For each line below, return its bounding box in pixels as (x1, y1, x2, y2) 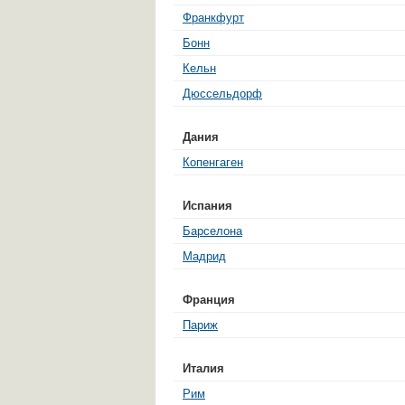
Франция (183, 292, 235, 306)
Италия (183, 361, 224, 375)
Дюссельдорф (183, 86, 262, 100)
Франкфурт (183, 10, 244, 24)
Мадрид (183, 249, 226, 263)
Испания (183, 198, 232, 212)
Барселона (183, 223, 242, 238)
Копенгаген (183, 155, 243, 169)
